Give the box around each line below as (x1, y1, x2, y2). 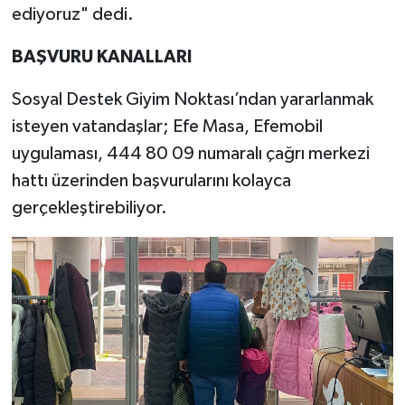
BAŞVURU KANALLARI (11, 48, 192, 67)
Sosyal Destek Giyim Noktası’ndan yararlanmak (11, 90, 373, 109)
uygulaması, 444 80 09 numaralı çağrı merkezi (11, 145, 370, 164)
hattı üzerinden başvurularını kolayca (11, 172, 291, 191)
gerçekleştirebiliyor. (11, 199, 167, 218)
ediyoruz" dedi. (11, 5, 134, 24)
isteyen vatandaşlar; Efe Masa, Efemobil (11, 118, 323, 137)
